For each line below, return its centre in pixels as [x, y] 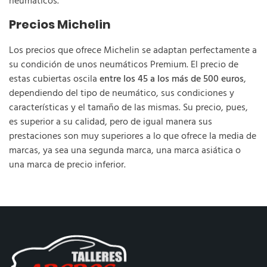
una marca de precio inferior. [69, 165]
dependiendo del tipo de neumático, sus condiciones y [122, 93]
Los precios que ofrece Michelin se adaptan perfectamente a [133, 50]
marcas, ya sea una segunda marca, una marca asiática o [125, 150]
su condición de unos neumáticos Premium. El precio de [124, 65]
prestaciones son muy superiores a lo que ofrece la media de [133, 136]
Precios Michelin [60, 24]
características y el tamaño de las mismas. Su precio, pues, [128, 108]
